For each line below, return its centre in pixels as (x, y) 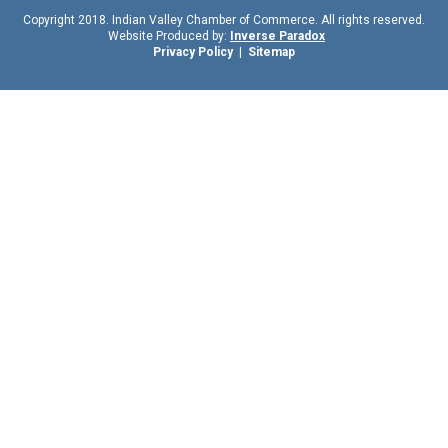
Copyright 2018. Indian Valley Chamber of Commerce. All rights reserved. (223, 19)
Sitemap (271, 51)
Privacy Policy (192, 51)
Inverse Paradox (277, 35)
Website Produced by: (168, 35)
